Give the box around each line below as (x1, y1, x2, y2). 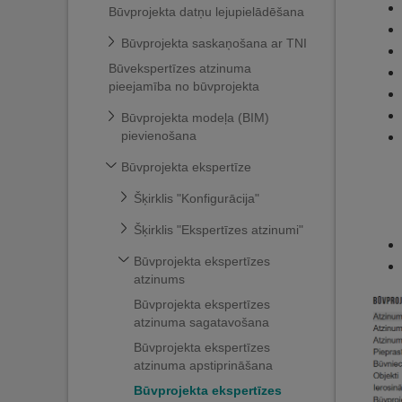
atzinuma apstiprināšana (134, 358, 273, 372)
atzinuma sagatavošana (134, 315, 269, 329)
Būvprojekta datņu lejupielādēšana (109, 4, 304, 19)
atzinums (134, 272, 185, 286)
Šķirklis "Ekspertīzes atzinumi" (134, 223, 303, 237)
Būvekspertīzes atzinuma (109, 61, 251, 75)
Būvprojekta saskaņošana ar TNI (121, 36, 307, 50)
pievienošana (121, 128, 197, 143)
